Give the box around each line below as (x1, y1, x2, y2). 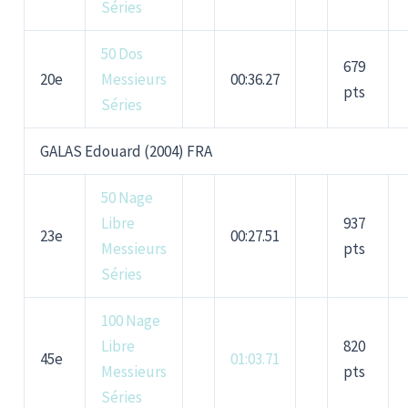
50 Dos (101, 44, 144, 65)
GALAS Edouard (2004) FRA (40, 141, 213, 162)
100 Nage (101, 311, 161, 331)
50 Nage (101, 188, 154, 209)
